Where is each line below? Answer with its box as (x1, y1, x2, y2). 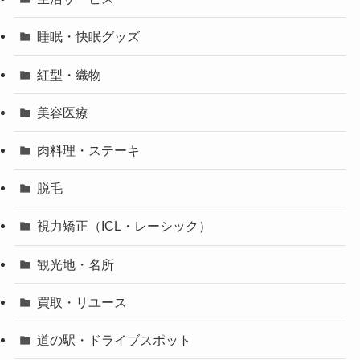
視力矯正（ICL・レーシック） (37, 219, 212, 234)
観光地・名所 (37, 256, 115, 272)
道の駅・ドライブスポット (37, 332, 192, 347)
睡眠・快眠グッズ (37, 29, 141, 44)
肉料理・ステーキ (37, 143, 141, 158)
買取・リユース (37, 294, 128, 309)
